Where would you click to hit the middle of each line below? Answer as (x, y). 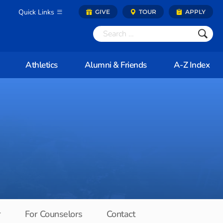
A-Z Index (191, 65)
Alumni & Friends (115, 65)
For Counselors (54, 214)
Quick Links (37, 12)
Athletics (42, 65)
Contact (121, 214)
